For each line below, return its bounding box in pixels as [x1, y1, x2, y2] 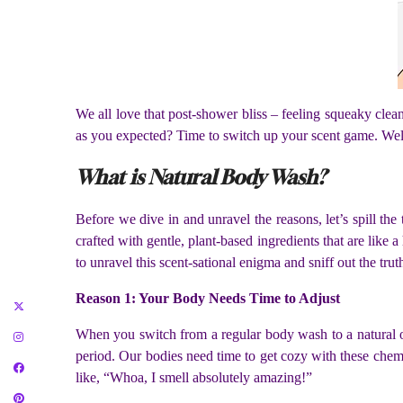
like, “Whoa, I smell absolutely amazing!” [76, 370, 312, 386]
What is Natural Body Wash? [76, 166, 327, 190]
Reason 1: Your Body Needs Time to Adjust [76, 291, 340, 307]
